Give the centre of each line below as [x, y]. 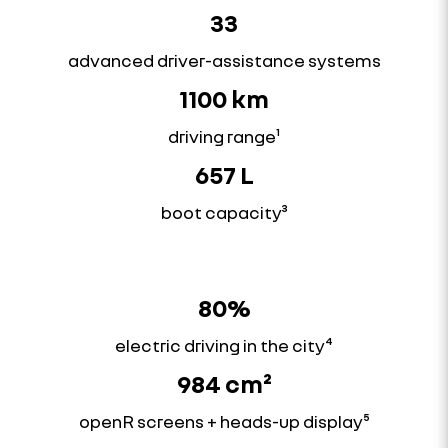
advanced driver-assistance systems [224, 59]
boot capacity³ [224, 211]
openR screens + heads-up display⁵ [224, 420]
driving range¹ [224, 135]
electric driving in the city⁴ [224, 344]
